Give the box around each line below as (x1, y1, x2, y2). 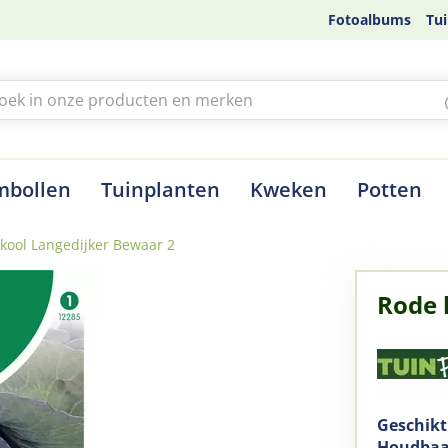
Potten (357, 175, 422, 203)
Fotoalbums (328, 10, 411, 29)
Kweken (250, 175, 327, 203)
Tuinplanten (101, 175, 220, 203)
